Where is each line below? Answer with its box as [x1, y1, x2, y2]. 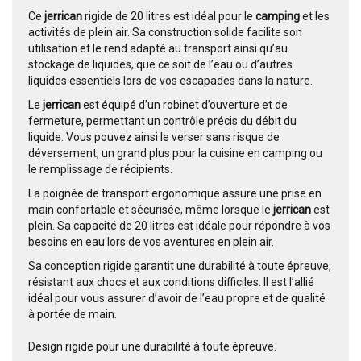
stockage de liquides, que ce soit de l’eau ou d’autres [28, 58, 293, 72]
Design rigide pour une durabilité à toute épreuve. [28, 340, 279, 354]
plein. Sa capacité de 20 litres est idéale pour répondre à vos [28, 219, 330, 233]
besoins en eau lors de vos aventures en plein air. [28, 235, 276, 249]
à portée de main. [28, 308, 119, 322]
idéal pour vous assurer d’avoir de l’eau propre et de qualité [28, 292, 326, 305]
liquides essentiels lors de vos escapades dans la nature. [28, 74, 315, 88]
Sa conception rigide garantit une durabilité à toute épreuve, [28, 259, 331, 273]
